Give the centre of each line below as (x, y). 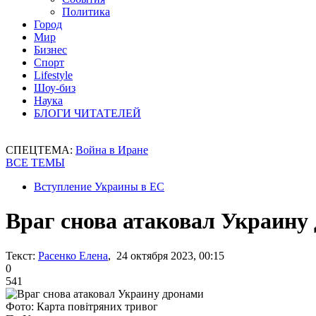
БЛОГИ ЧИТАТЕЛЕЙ (87, 113)
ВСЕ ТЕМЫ (35, 163)
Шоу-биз (55, 88)
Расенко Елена (73, 255)
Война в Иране (112, 150)
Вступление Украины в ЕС (99, 187)
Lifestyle (53, 75)
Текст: (20, 255)
